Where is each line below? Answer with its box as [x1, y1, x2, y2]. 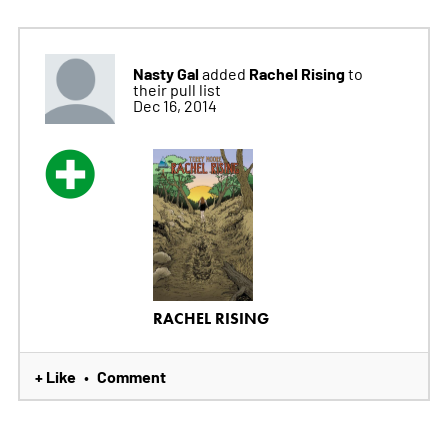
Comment [96, 365, 166, 388]
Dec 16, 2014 [132, 94, 217, 115]
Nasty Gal [132, 61, 199, 84]
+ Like [34, 365, 76, 388]
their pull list [132, 78, 221, 99]
